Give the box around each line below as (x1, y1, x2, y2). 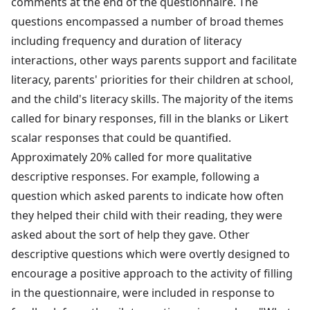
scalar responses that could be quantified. (11, 129, 231, 145)
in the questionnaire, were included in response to (11, 284, 275, 300)
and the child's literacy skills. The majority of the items (11, 91, 293, 107)
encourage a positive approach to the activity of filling (11, 265, 293, 281)
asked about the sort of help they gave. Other (11, 226, 250, 242)
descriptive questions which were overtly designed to (11, 246, 290, 262)
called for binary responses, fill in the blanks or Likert (11, 110, 289, 126)
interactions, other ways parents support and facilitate (11, 52, 297, 68)
